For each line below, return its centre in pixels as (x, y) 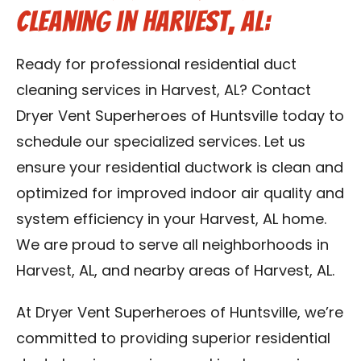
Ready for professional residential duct (156, 66)
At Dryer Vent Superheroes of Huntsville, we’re (180, 314)
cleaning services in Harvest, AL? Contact (164, 91)
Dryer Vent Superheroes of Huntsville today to (180, 117)
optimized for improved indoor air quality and (180, 195)
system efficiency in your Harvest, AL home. (171, 220)
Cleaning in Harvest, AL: (143, 21)
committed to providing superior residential (173, 340)
